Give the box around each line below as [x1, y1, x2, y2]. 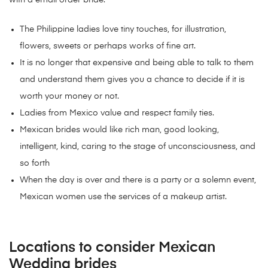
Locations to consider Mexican [9, 240, 215, 255]
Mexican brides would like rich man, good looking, [20, 126, 220, 135]
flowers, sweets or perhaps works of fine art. [20, 42, 196, 51]
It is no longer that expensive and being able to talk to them [20, 59, 254, 68]
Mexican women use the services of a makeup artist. [20, 193, 227, 202]
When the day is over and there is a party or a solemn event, [20, 176, 257, 185]
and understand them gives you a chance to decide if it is [20, 75, 245, 84]
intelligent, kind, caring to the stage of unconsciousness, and [20, 142, 256, 151]
